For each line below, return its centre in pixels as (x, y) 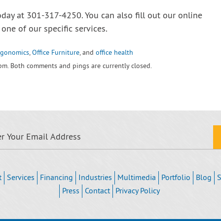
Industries (95, 178)
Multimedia (137, 178)
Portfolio (176, 178)
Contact (98, 191)
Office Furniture (56, 53)
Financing (57, 178)
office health (114, 53)
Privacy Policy (138, 191)
